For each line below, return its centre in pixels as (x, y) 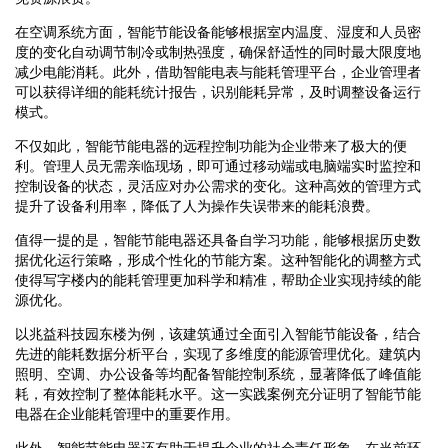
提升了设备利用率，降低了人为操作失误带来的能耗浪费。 (197, 205)
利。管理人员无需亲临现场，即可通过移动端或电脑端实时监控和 (218, 165)
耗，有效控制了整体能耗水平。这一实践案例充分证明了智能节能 (218, 393)
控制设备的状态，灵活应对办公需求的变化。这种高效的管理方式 (218, 185)
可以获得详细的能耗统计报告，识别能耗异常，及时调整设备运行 (218, 91)
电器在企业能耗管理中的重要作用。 (127, 413)
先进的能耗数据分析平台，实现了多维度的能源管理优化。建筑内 (218, 353)
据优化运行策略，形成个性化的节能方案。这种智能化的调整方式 (218, 259)
